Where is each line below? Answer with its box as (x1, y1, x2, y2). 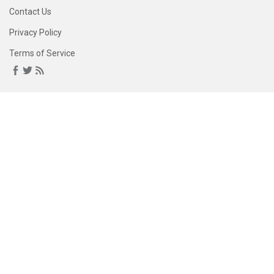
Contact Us (9, 7, 51, 17)
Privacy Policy (9, 28, 62, 37)
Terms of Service (9, 48, 75, 58)
